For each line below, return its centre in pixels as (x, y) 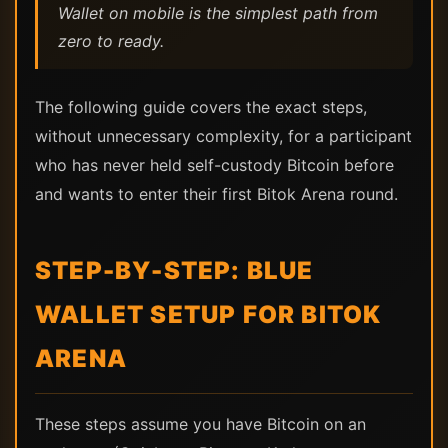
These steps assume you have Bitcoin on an (200, 424)
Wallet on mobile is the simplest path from (218, 13)
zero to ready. (111, 41)
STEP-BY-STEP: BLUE (174, 270)
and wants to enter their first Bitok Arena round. (216, 194)
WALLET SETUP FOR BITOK (208, 314)
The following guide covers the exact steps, (201, 107)
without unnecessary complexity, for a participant (223, 136)
